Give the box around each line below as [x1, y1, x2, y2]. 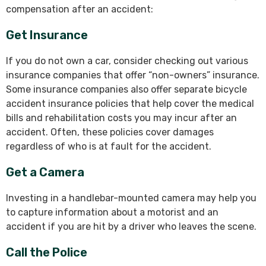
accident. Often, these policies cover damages [6, 126, 214, 138]
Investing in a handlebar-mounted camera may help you [6, 192, 256, 204]
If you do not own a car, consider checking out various [6, 55, 248, 67]
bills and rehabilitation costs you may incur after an [6, 112, 237, 124]
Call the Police [6, 245, 87, 260]
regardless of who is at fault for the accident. [6, 141, 211, 153]
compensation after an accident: [6, 4, 153, 15]
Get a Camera [6, 165, 84, 180]
